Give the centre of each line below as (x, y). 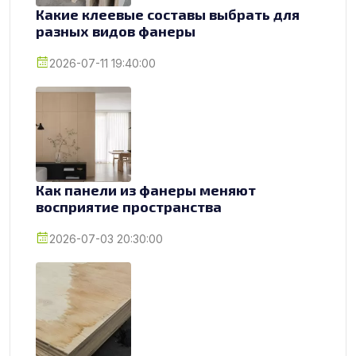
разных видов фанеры (116, 31)
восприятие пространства (129, 206)
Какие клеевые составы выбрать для (168, 14)
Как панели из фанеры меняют (146, 190)
